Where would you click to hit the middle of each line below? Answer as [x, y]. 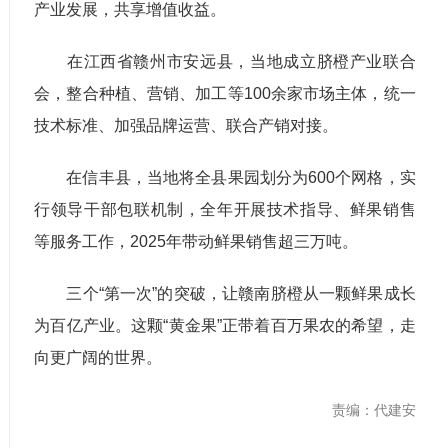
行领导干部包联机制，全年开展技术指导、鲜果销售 [225, 209]
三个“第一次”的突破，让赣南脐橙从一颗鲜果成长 [225, 293]
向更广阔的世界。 [98, 357]
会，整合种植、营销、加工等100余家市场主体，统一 [225, 93]
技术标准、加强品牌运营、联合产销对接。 [186, 125]
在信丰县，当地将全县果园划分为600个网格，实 [225, 177]
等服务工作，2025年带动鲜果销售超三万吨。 [196, 241]
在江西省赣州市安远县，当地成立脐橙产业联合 [225, 61]
